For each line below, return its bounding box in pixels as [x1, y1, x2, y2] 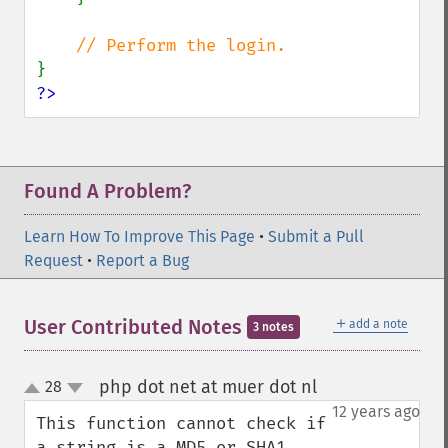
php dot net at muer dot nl [98, 376, 317, 398]
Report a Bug [96, 251, 189, 270]
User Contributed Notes [24, 315, 247, 339]
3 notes [253, 320, 294, 334]
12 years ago [332, 402, 420, 421]
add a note [349, 317, 408, 331]
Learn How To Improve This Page [24, 227, 255, 246]
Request [24, 251, 83, 270]
